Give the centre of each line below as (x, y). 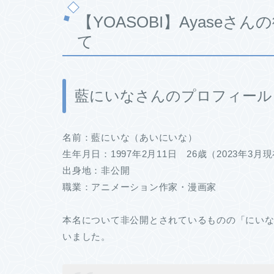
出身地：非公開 (96, 170)
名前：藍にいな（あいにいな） (130, 137)
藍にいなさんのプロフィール (173, 96)
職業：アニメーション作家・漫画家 (140, 187)
